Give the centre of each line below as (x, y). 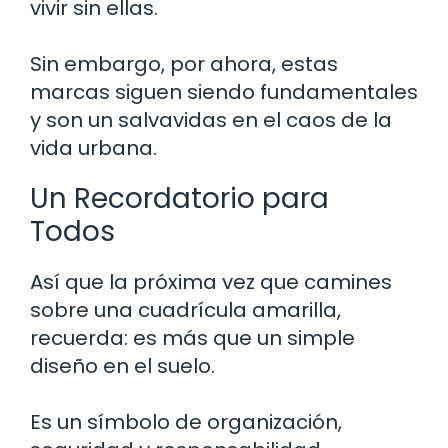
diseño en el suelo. (122, 365)
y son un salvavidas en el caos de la (211, 119)
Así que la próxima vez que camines (211, 281)
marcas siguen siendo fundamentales (224, 91)
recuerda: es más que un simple (192, 337)
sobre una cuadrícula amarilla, (185, 309)
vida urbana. (93, 147)
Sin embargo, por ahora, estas (184, 63)
